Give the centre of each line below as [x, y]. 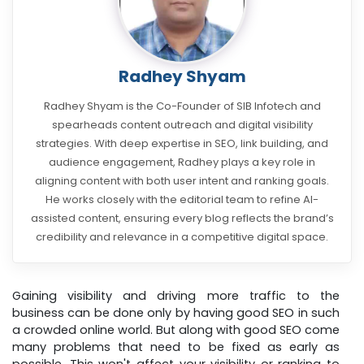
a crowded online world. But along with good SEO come [176, 330]
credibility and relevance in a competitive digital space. [182, 237]
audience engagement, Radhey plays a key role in [182, 162]
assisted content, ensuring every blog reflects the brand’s [182, 218]
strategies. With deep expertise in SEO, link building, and [182, 143]
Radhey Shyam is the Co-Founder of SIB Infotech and [182, 106]
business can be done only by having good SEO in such [176, 313]
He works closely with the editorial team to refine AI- [182, 199]
